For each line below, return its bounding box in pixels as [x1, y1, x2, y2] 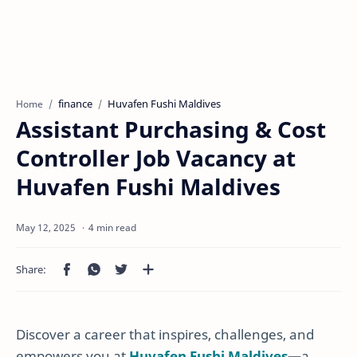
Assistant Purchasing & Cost [16, 114, 326, 144]
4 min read [88, 221, 136, 234]
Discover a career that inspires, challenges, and [16, 325, 314, 343]
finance [58, 96, 92, 111]
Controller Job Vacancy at [16, 143, 296, 173]
